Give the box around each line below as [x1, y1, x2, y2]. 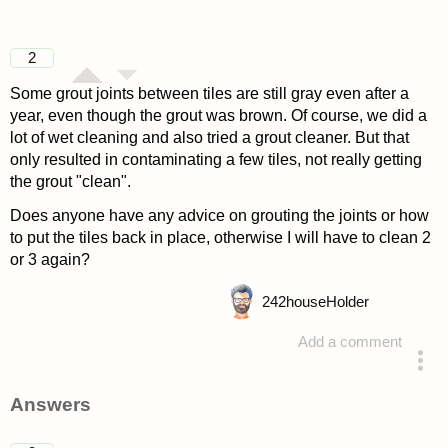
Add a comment [298, 333, 403, 350]
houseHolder [285, 293, 369, 310]
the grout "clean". [9, 173, 131, 191]
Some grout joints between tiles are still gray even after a [9, 85, 409, 103]
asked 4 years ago [241, 373, 363, 390]
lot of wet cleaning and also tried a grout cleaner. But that [9, 129, 409, 147]
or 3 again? [9, 250, 90, 268]
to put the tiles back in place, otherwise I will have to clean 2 [9, 228, 431, 246]
